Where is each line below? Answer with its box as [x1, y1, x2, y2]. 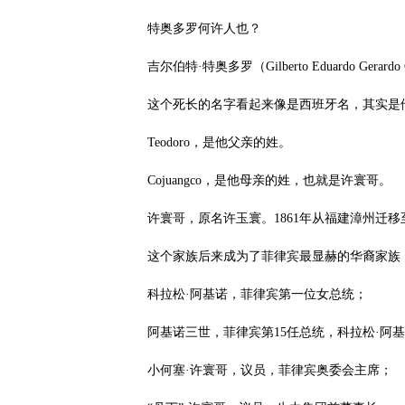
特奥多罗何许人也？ [147, 22, 261, 35]
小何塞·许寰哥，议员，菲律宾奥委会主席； [147, 363, 392, 377]
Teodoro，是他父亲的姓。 [147, 136, 291, 149]
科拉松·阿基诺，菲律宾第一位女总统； [147, 287, 367, 301]
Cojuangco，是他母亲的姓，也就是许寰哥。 [147, 174, 391, 187]
